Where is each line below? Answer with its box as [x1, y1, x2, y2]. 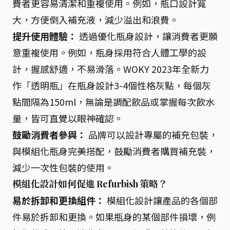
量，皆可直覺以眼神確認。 [12, 111, 123, 125]
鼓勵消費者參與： [12, 128, 86, 141]
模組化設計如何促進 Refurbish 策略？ [12, 178, 167, 190]
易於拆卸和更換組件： [12, 194, 105, 207]
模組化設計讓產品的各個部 [105, 194, 218, 207]
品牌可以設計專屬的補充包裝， [86, 128, 218, 141]
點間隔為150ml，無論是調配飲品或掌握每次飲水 [12, 95, 215, 108]
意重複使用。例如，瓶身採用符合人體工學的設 [12, 46, 206, 59]
